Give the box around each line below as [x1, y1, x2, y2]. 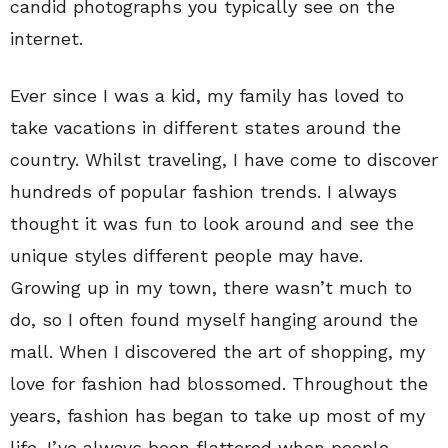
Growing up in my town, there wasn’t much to [10, 277, 412, 298]
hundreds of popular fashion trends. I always [10, 181, 397, 202]
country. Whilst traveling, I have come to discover [10, 149, 438, 170]
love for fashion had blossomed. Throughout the [10, 373, 428, 394]
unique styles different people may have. [10, 245, 363, 266]
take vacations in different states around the [10, 117, 401, 138]
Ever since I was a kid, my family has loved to [10, 85, 404, 106]
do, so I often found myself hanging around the [10, 309, 418, 330]
